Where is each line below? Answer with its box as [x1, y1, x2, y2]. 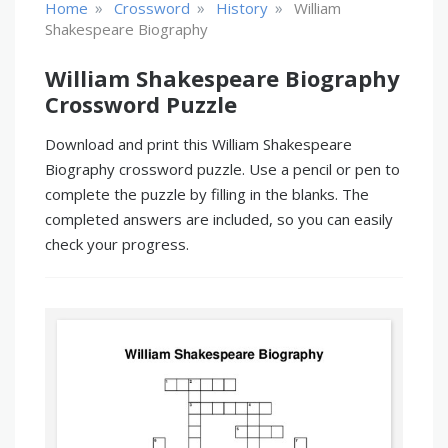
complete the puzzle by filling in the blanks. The [45, 184, 369, 204]
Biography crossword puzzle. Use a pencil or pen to [45, 159, 400, 179]
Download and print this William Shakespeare [45, 134, 352, 154]
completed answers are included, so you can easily [45, 209, 393, 229]
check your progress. [45, 234, 189, 254]
